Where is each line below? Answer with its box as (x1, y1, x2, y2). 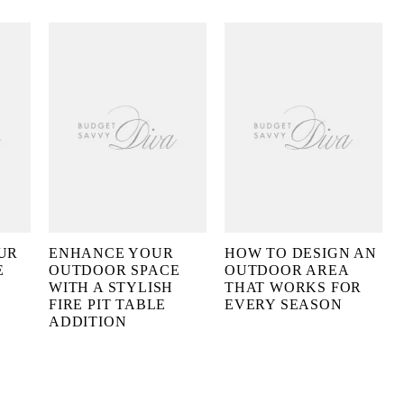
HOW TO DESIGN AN (225, 245, 377, 262)
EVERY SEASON (225, 297, 343, 313)
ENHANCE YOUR (49, 245, 174, 262)
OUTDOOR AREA (225, 262, 349, 279)
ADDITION (49, 314, 127, 330)
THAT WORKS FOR (225, 280, 363, 296)
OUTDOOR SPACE (49, 262, 180, 279)
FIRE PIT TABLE (49, 297, 167, 313)
